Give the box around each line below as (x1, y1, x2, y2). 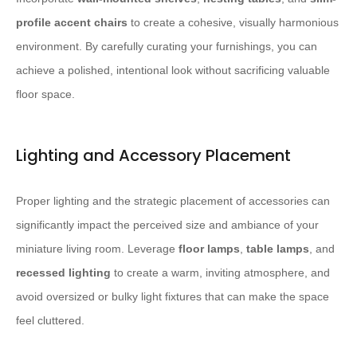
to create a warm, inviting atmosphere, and (111, 266, 330, 280)
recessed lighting (16, 266, 111, 280)
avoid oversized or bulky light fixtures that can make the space (16, 290, 329, 304)
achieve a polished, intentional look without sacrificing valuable (16, 64, 330, 77)
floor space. (16, 88, 75, 101)
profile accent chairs (16, 16, 127, 29)
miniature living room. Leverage (16, 242, 178, 256)
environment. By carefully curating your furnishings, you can (16, 40, 317, 53)
